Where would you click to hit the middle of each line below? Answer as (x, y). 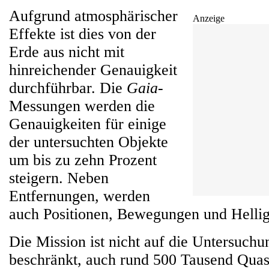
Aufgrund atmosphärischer (93, 16)
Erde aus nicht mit (67, 52)
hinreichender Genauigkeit (93, 70)
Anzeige (209, 18)
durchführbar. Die (68, 88)
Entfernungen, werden (80, 196)
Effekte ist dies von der (83, 34)
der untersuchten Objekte (89, 142)
